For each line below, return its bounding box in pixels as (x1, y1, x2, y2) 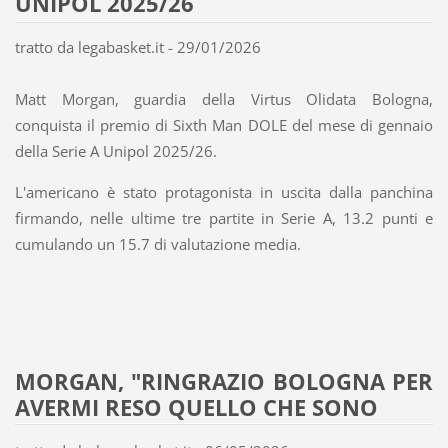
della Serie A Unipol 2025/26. (14, 140, 217, 161)
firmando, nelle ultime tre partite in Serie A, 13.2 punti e (14, 207, 434, 228)
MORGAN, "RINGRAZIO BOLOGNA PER (14, 365, 434, 397)
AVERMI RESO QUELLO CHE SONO (14, 391, 378, 423)
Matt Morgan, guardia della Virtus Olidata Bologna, (14, 88, 434, 109)
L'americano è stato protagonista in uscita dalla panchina (14, 181, 434, 202)
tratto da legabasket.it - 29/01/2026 (14, 36, 261, 57)
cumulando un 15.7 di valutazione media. (14, 233, 301, 254)
